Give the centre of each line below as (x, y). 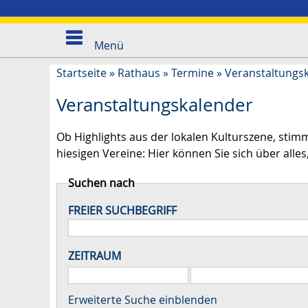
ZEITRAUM (95, 256)
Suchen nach (101, 183)
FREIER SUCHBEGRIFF (122, 211)
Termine (192, 73)
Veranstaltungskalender (155, 105)
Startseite (81, 73)
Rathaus (139, 73)
